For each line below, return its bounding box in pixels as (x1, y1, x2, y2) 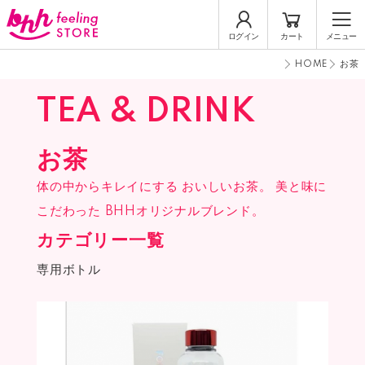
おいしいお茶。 (178, 180, 272, 194)
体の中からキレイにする (37, 180, 178, 194)
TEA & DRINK (37, 95, 255, 130)
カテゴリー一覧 (37, 231, 165, 250)
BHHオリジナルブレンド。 (100, 204, 265, 218)
